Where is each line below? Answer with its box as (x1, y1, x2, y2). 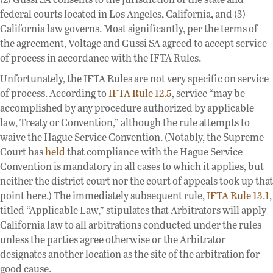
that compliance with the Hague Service (65, 144, 243, 158)
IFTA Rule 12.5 (108, 85, 172, 100)
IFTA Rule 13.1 (207, 188, 269, 202)
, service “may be (172, 85, 245, 100)
